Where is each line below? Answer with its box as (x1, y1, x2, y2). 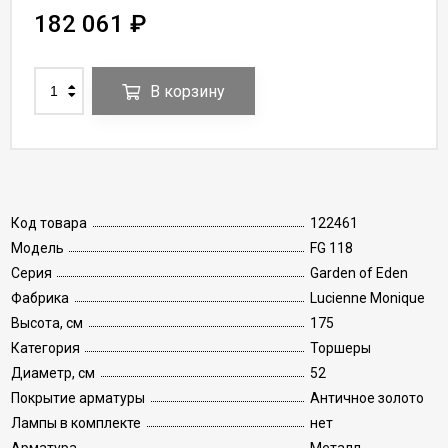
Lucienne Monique (310, 290, 425, 306)
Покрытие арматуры (11, 390, 145, 406)
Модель (11, 240, 64, 256)
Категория (11, 340, 80, 356)
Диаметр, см (11, 365, 95, 381)
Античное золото (310, 390, 424, 406)
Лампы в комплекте (11, 415, 141, 431)
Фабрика (11, 290, 69, 306)
